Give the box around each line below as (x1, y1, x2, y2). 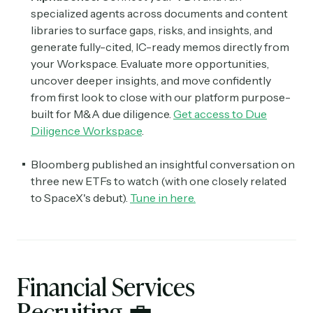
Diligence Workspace (31, 124, 142, 138)
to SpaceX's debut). (31, 191, 130, 205)
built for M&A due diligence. (31, 107, 173, 122)
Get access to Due (173, 107, 267, 122)
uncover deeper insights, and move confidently (31, 73, 271, 88)
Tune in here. (130, 191, 196, 205)
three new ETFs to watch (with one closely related (31, 174, 286, 189)
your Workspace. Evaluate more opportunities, (31, 57, 269, 71)
